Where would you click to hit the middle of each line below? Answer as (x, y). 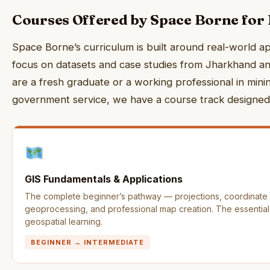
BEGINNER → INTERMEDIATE (87, 242)
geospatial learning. (64, 221)
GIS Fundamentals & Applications (104, 179)
